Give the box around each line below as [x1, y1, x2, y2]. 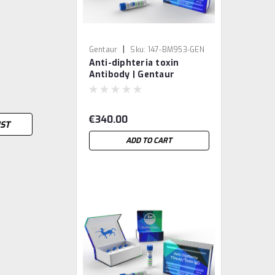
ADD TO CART [126, 136, 172, 145]
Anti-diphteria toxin [88, 57, 179, 69]
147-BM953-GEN [147, 45, 204, 55]
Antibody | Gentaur [88, 69, 175, 80]
